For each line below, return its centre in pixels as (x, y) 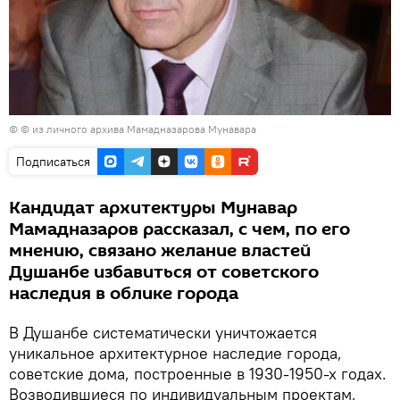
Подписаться (53, 161)
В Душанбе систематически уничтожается (163, 332)
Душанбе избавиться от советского (164, 272)
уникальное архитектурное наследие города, (175, 353)
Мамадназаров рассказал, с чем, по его (179, 229)
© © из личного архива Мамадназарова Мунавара (133, 129)
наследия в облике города (124, 293)
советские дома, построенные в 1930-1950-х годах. (198, 373)
